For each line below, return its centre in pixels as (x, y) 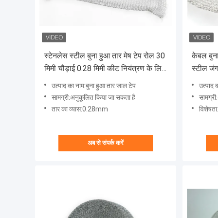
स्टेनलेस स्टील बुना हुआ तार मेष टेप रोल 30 (105, 56)
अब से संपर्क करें (106, 143)
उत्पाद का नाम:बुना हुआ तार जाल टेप (94, 86)
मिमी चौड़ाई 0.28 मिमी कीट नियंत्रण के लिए (105, 69)
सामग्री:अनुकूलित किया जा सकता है (93, 98)
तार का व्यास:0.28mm (80, 109)
